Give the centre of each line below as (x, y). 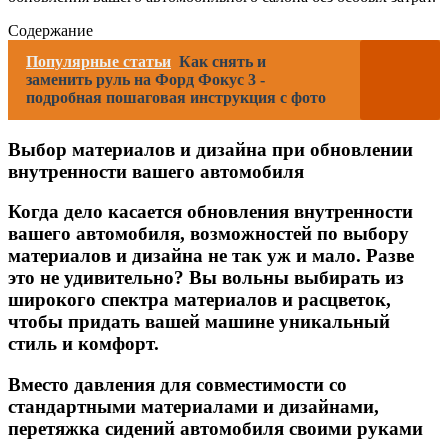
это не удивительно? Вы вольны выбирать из (206, 278)
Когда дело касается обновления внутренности (210, 212)
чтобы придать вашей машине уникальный (199, 322)
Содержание (50, 30)
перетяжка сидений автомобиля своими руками (215, 428)
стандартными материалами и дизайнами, (193, 406)
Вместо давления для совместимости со (177, 384)
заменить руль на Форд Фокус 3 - (145, 79)
